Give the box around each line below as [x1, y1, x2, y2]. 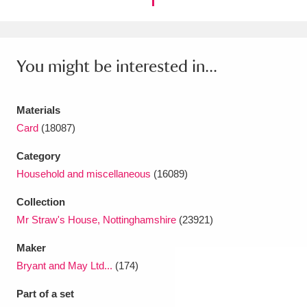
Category [16, 150, 60, 162]
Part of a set [16, 288, 74, 299]
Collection [16, 196, 65, 208]
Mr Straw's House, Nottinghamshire [16, 214, 176, 225]
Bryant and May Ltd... [16, 260, 112, 271]
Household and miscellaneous [16, 168, 151, 180]
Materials [16, 104, 60, 116]
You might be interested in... [16, 56, 217, 75]
